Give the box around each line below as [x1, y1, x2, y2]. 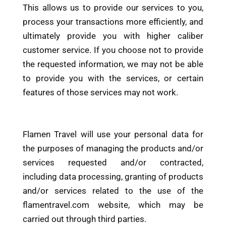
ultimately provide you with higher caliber [23, 31, 203, 41]
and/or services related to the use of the [23, 186, 203, 196]
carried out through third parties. [23, 214, 146, 224]
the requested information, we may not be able [23, 59, 203, 70]
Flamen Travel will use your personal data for [23, 129, 203, 140]
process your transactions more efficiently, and [23, 17, 203, 27]
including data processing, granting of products [23, 172, 203, 182]
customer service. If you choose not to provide [23, 45, 203, 55]
